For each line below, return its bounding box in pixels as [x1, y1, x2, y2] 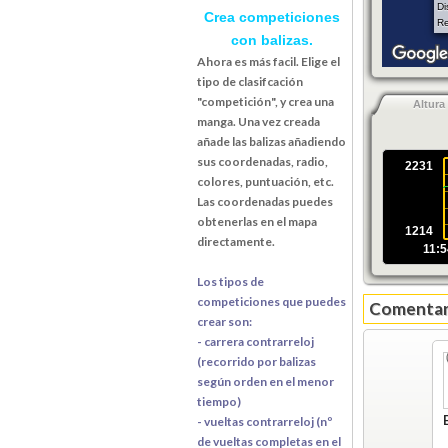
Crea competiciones [204, 8, 340, 25]
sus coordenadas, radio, [197, 153, 328, 169]
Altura [413, 97, 445, 110]
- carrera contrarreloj [197, 333, 314, 349]
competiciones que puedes [197, 293, 346, 309]
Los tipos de [197, 273, 264, 289]
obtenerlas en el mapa [197, 213, 317, 229]
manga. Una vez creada [197, 113, 320, 129]
